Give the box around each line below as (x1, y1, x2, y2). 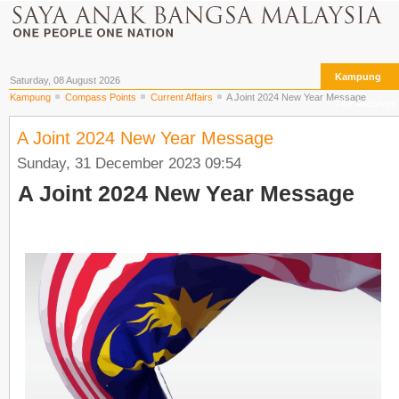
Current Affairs (151, 92, 213, 102)
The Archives (335, 98, 396, 109)
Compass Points (65, 92, 136, 102)
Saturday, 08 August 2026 (10, 75, 120, 85)
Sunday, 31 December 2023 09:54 (17, 155, 241, 172)
